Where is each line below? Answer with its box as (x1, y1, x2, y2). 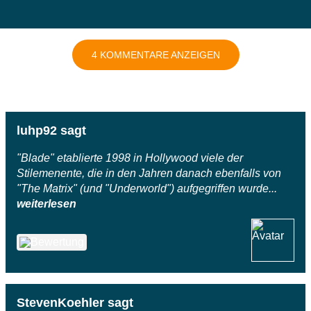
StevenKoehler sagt (17, 295, 133, 310)
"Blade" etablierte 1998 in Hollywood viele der (17, 151, 243, 164)
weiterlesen (17, 197, 76, 210)
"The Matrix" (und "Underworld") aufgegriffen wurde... (17, 182, 277, 194)
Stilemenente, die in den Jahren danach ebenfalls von (17, 167, 281, 179)
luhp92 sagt (17, 123, 86, 137)
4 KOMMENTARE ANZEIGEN (91, 49, 220, 60)
